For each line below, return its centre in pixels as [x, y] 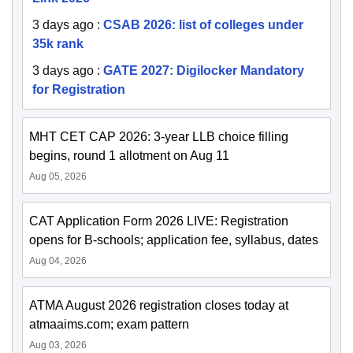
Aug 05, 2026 [58, 177]
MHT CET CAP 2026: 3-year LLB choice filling [159, 137]
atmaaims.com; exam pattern [109, 325]
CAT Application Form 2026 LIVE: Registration [159, 221]
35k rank [58, 44]
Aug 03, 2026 [58, 346]
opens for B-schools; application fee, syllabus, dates [174, 240]
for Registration [79, 90]
